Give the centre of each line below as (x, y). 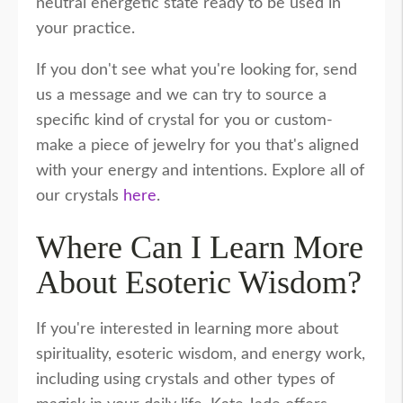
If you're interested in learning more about (187, 330)
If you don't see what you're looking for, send (197, 71)
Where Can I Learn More (200, 248)
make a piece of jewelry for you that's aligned (197, 146)
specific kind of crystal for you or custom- (184, 121)
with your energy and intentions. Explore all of (200, 171)
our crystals (80, 197)
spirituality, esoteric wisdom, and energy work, (201, 355)
